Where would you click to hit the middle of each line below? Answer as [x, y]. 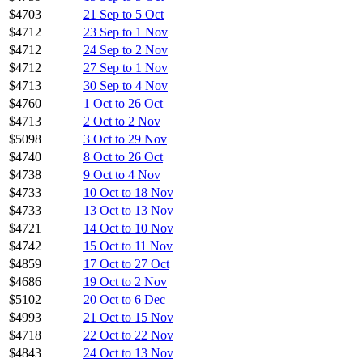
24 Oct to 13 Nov [128, 352]
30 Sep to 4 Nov [126, 85]
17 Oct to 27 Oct [126, 263]
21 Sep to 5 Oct [124, 14]
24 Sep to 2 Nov [126, 49]
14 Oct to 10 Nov [128, 228]
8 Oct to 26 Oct [123, 156]
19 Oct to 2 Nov [125, 281]
